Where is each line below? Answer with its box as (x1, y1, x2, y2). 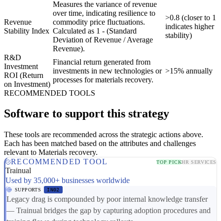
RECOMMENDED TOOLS (4, 88, 95, 97)
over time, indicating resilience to (53, 8, 155, 17)
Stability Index (4, 26, 49, 35)
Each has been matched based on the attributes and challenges (4, 139, 196, 148)
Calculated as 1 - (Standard (53, 26, 137, 35)
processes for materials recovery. (53, 75, 153, 84)
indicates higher (165, 22, 214, 31)
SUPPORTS (15, 187, 41, 193)
